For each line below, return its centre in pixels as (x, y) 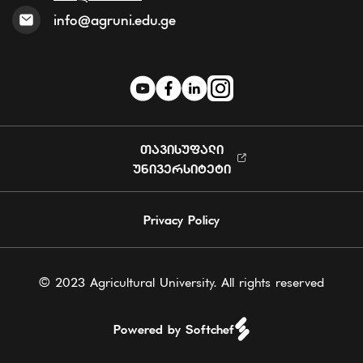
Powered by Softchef (173, 329)
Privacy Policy (181, 219)
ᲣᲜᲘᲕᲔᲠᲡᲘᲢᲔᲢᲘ (181, 168)
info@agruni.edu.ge (115, 19)
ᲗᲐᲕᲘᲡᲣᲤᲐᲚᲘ (181, 149)
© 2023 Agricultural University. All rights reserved (181, 282)
